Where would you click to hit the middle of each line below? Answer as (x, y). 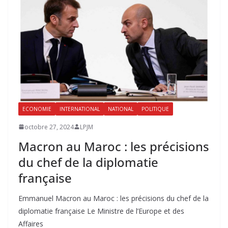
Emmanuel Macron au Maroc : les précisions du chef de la (113, 198)
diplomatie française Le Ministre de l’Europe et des (101, 211)
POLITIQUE (155, 109)
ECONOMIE (37, 109)
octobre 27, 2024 (49, 127)
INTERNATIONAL (80, 109)
